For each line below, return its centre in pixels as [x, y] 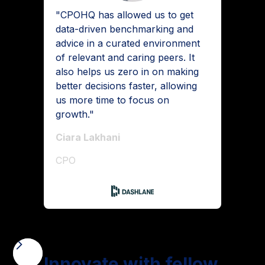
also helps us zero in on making [127, 72]
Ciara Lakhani [88, 137]
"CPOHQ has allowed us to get [125, 15]
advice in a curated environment [128, 43]
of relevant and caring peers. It [125, 57]
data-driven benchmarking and [125, 29]
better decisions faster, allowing [126, 86]
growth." [75, 114]
